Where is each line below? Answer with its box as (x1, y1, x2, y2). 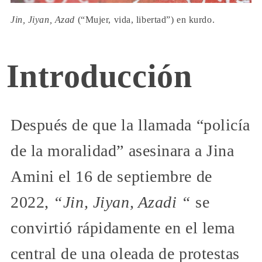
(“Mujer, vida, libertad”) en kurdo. (74, 14, 215, 25)
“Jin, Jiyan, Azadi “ (53, 192, 191, 211)
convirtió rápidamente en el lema (11, 218, 235, 237)
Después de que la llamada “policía (11, 115, 251, 134)
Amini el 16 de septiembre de (11, 167, 212, 185)
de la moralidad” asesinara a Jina (11, 141, 235, 160)
